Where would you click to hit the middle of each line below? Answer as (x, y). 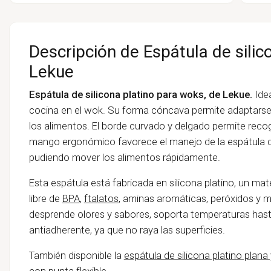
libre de (45, 198)
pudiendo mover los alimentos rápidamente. (124, 157)
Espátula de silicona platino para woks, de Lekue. (140, 94)
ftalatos (101, 198)
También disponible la (76, 255)
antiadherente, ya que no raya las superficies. (127, 230)
